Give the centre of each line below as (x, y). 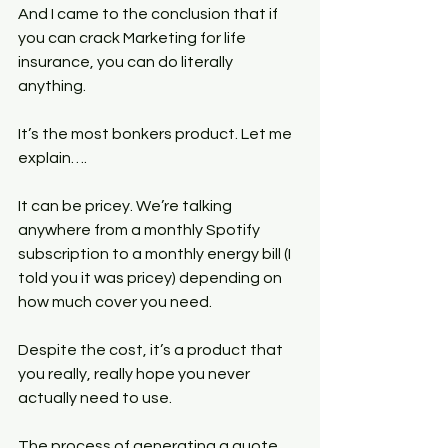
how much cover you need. (115, 302)
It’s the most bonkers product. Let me (156, 134)
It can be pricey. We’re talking (126, 206)
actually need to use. (95, 398)
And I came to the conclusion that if (149, 14)
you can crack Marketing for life (133, 38)
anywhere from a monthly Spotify (140, 230)
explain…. (52, 158)
